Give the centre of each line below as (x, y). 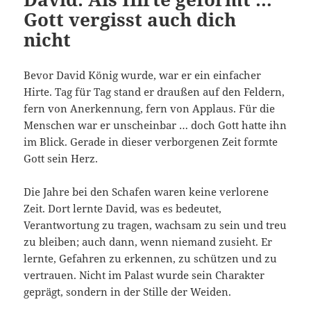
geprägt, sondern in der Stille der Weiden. (128, 291)
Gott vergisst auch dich (130, 19)
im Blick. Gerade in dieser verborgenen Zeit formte (151, 141)
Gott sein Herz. (61, 158)
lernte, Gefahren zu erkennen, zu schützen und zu (151, 258)
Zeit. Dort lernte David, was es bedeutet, (123, 208)
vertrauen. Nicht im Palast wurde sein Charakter (144, 275)
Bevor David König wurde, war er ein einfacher (143, 75)
